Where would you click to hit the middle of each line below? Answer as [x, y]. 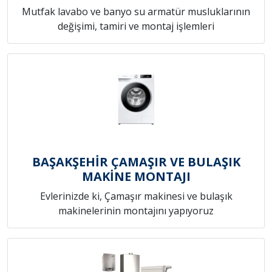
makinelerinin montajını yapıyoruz [136, 211]
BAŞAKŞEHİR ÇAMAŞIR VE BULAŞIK [136, 162]
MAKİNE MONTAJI [136, 177]
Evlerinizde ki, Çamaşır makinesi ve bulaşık [136, 196]
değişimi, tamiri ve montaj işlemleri [136, 26]
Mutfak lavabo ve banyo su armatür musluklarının [136, 12]
